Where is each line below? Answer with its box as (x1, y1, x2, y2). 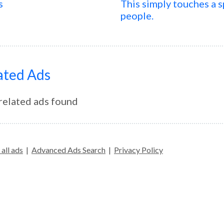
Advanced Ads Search (31, 145, 105, 154)
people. (120, 9, 154, 21)
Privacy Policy (114, 145, 163, 154)
